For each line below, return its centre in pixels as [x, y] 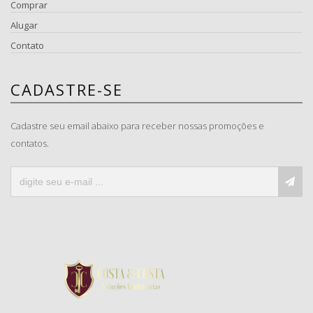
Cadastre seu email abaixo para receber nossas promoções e [137, 126]
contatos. [30, 144]
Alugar [24, 26]
